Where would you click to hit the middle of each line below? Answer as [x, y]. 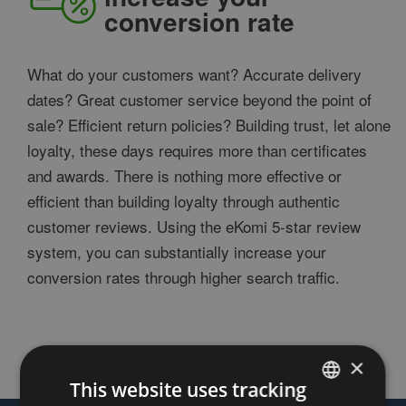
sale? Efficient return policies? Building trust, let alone [209, 124]
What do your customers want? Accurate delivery [194, 73]
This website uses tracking [188, 390]
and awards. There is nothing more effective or [184, 175]
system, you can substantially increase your [177, 251]
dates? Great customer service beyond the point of [199, 99]
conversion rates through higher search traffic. [184, 276]
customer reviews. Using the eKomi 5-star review [194, 226]
